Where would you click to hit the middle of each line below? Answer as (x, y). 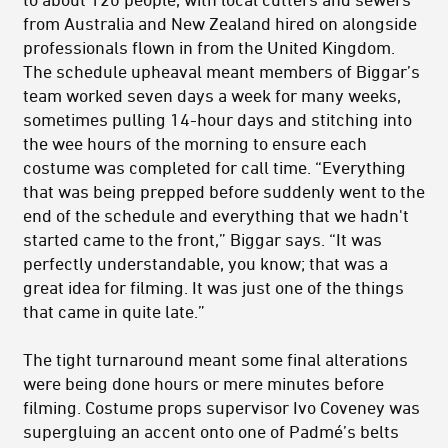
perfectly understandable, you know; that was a (205, 263)
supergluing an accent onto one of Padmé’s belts (211, 431)
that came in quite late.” (114, 311)
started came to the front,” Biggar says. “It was (202, 239)
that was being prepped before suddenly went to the (224, 191)
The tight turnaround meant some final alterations (215, 359)
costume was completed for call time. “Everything (214, 167)
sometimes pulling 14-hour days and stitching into (217, 119)
